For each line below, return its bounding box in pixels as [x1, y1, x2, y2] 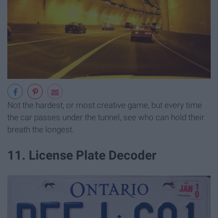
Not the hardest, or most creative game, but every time [7, 100, 202, 110]
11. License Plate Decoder [7, 148, 156, 163]
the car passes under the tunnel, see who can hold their [7, 112, 204, 123]
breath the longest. [7, 125, 74, 135]
